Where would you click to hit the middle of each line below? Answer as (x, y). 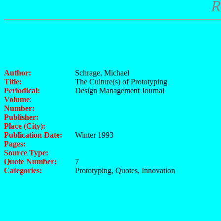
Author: (18, 73)
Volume (17, 99)
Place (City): (25, 126)
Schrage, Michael (102, 73)
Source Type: (26, 153)
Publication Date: (33, 135)
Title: (13, 82)
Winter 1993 (94, 135)
